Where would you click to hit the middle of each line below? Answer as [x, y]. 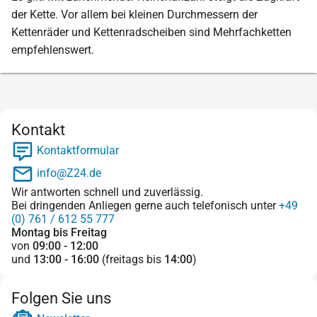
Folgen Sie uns [61, 298]
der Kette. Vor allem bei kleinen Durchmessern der [134, 14]
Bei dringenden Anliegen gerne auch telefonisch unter [145, 205]
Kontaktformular [76, 151]
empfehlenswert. [53, 50]
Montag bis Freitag [59, 232]
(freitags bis [132, 259]
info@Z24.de [68, 173]
